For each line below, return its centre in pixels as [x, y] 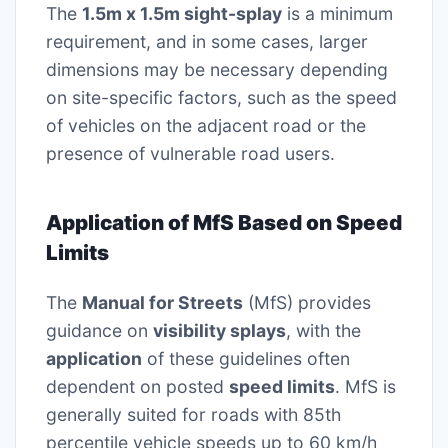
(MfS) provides [307, 302]
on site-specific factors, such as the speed [221, 98]
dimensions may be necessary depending [217, 70]
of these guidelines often [246, 358]
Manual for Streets [162, 302]
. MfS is [365, 386]
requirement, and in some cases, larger [207, 42]
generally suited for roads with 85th [193, 414]
